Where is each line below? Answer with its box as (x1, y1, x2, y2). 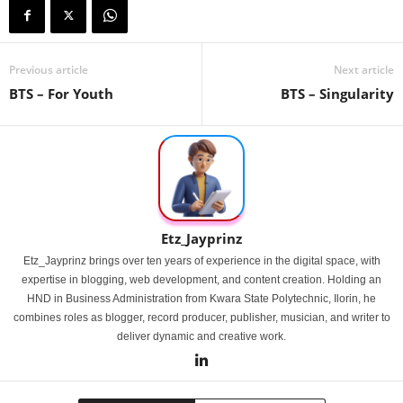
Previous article (9, 62, 88, 77)
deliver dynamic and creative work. (117, 330, 286, 343)
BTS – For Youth (9, 85, 113, 103)
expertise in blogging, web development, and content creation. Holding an (22, 273, 381, 286)
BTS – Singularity (281, 85, 394, 103)
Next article (334, 62, 394, 77)
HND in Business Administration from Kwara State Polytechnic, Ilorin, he (27, 292, 376, 305)
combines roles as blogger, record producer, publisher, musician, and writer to (13, 311, 390, 324)
